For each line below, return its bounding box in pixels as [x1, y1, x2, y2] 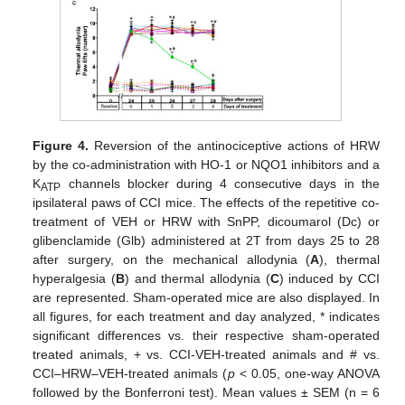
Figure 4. [33, 137, 89, 153]
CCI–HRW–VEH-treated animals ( [33, 365, 228, 381]
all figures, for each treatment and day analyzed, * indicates [33, 308, 380, 324]
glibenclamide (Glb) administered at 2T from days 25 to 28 [33, 232, 380, 248]
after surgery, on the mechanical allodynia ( [33, 251, 311, 267]
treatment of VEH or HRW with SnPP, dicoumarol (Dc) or [33, 213, 380, 229]
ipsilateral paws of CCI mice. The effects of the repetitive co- [33, 194, 380, 210]
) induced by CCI [278, 270, 380, 286]
